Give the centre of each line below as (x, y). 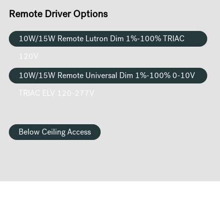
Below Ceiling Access (55, 133)
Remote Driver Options (58, 15)
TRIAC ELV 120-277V (56, 95)
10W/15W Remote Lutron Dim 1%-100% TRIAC (101, 40)
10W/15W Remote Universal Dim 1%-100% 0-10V (107, 77)
